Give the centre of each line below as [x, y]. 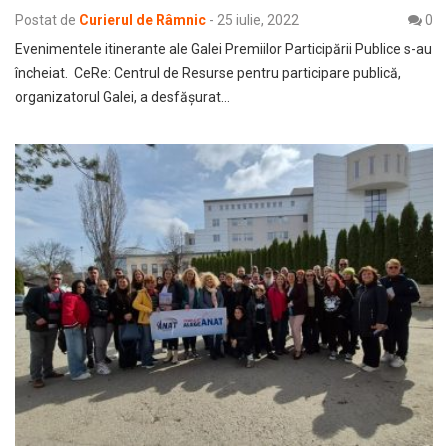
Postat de [45, 19]
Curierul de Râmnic [142, 19]
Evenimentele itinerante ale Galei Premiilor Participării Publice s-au [223, 48]
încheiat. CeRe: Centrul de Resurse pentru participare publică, [208, 72]
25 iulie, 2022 [258, 19]
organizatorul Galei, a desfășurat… [122, 96]
